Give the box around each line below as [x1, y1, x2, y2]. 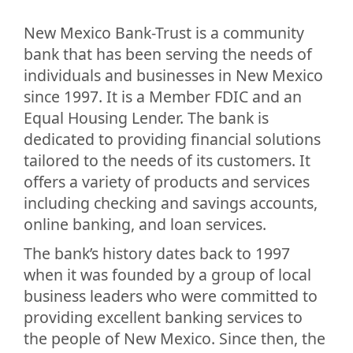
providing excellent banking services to [24, 307, 303, 328]
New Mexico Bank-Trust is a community [24, 22, 304, 43]
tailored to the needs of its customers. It [24, 150, 310, 171]
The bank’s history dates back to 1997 [24, 243, 290, 264]
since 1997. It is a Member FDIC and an [24, 86, 302, 107]
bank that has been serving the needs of [24, 43, 312, 65]
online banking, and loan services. [24, 214, 266, 235]
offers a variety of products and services [24, 171, 310, 192]
